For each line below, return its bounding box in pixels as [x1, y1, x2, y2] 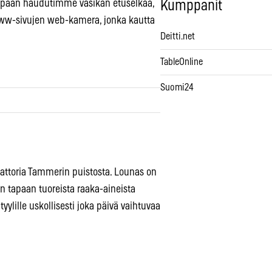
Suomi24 [160, 83, 194, 93]
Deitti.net [160, 32, 195, 42]
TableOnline [160, 57, 203, 67]
